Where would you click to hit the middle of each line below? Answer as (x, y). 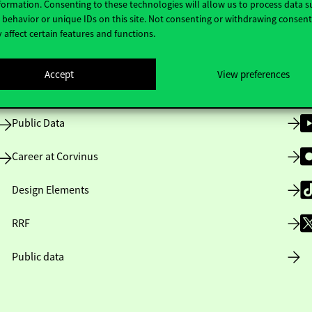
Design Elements (50, 190)
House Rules (40, 90)
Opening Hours (47, 56)
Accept (59, 74)
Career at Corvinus (55, 157)
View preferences (253, 74)
